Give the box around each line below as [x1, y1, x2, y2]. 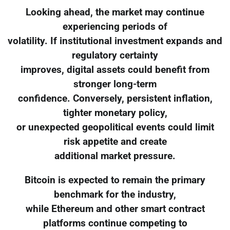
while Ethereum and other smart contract [25, 203, 205, 215]
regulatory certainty [72, 49, 158, 61]
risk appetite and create [63, 136, 167, 147]
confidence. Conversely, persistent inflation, [17, 92, 213, 104]
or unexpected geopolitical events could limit [16, 121, 214, 133]
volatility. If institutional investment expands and [8, 35, 222, 47]
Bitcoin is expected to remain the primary [25, 174, 205, 186]
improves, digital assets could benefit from [21, 64, 209, 75]
